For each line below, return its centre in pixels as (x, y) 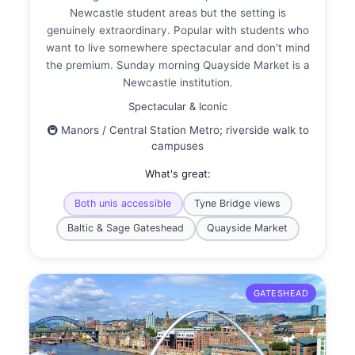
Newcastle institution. (177, 82)
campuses (177, 145)
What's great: (177, 173)
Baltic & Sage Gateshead (126, 228)
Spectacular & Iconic (177, 106)
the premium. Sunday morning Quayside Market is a (177, 65)
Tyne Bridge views (237, 204)
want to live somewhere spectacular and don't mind (177, 47)
